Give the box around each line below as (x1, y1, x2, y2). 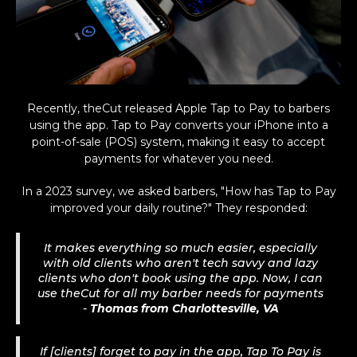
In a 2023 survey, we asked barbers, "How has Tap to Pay (21, 183, 336, 198)
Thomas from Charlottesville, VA (89, 300, 279, 316)
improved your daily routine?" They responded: (49, 200, 308, 215)
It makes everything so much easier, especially (44, 240, 317, 255)
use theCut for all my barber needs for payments (37, 285, 324, 300)
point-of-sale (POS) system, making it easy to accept (32, 134, 325, 149)
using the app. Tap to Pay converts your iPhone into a (29, 117, 328, 132)
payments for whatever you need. (84, 151, 273, 166)
